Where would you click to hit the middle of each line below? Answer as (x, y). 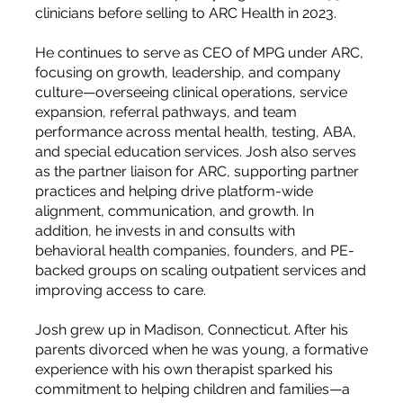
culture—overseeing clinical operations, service (191, 93)
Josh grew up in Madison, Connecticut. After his (191, 330)
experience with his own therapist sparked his (184, 370)
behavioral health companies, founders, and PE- (194, 251)
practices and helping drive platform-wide (174, 192)
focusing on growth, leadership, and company (188, 73)
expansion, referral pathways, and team (166, 112)
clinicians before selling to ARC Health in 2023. (185, 13)
